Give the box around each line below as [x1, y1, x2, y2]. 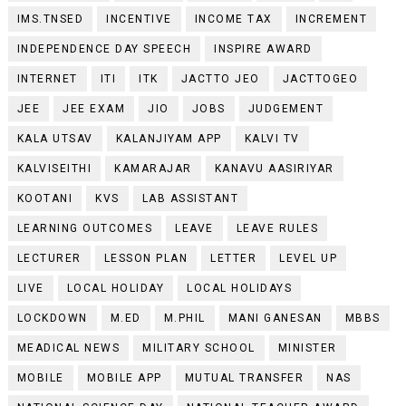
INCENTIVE [106, 12, 172, 25]
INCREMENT [295, 12, 368, 25]
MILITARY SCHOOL [142, 341, 256, 354]
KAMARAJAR [114, 161, 192, 175]
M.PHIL [163, 311, 206, 324]
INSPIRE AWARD [214, 42, 313, 55]
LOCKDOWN [16, 311, 88, 324]
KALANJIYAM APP [115, 131, 222, 145]
